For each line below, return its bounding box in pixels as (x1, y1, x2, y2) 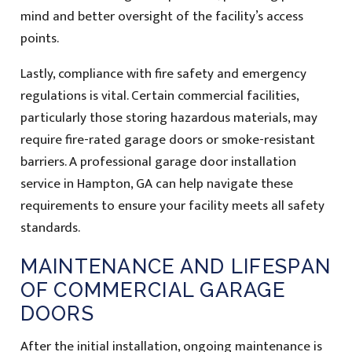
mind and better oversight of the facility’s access (20, 5, 303, 27)
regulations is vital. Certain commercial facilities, (20, 84, 299, 107)
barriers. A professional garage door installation (20, 150, 296, 173)
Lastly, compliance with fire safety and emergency (20, 62, 306, 85)
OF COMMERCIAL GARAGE (20, 278, 285, 302)
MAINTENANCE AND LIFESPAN (20, 255, 332, 279)
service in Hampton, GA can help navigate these (20, 172, 293, 195)
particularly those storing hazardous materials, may (20, 106, 317, 129)
